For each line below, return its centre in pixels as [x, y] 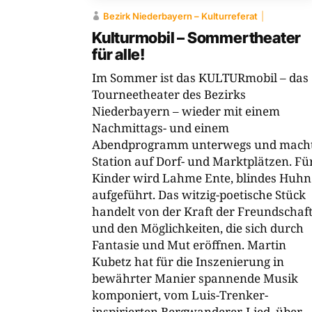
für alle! [119, 55]
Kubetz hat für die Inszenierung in [188, 262]
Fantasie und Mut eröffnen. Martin [189, 245]
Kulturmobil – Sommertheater [197, 38]
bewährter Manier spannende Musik [195, 279]
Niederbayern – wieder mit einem [186, 111]
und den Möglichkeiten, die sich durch [198, 228]
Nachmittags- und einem [161, 128]
